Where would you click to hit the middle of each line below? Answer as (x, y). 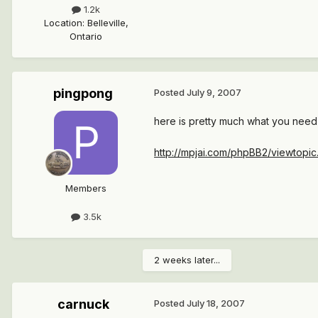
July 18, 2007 (216, 303)
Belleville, (108, 23)
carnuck (83, 304)
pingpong (83, 94)
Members (86, 188)
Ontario (86, 37)
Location (63, 23)
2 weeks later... (187, 259)
